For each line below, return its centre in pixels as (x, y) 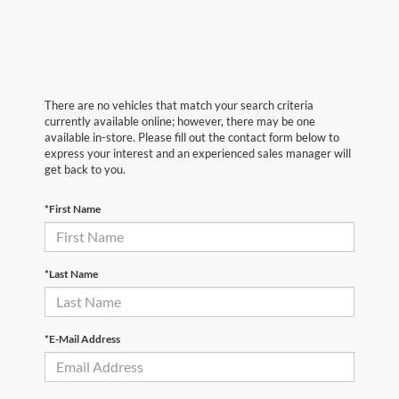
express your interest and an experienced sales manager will (198, 153)
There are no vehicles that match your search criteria (179, 105)
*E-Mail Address (82, 338)
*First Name (73, 208)
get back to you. (85, 169)
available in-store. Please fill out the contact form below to (192, 137)
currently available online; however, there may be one (180, 121)
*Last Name (71, 273)
